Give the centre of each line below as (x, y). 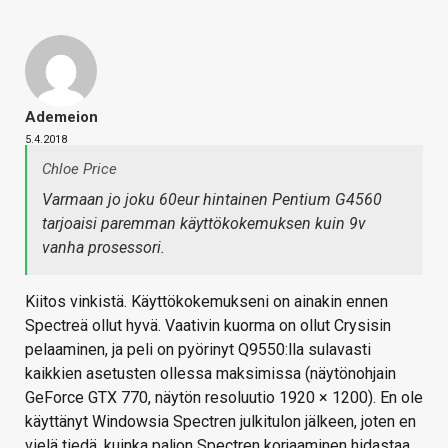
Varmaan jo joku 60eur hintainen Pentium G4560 (212, 200)
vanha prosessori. (103, 248)
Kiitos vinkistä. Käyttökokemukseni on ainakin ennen (206, 302)
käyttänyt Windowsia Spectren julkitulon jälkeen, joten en (220, 422)
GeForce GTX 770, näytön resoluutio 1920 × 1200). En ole (224, 398)
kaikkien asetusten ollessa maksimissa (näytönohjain (210, 374)
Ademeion (61, 117)
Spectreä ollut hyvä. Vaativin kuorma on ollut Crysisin (208, 326)
